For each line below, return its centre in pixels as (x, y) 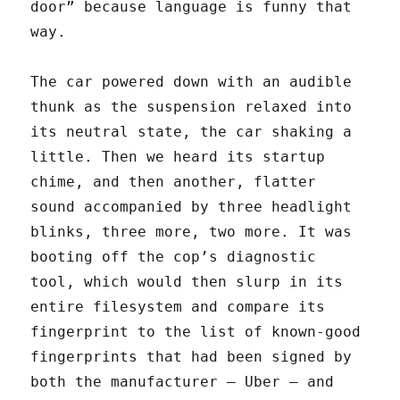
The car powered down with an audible (192, 82)
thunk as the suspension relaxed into (192, 107)
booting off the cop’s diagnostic (174, 257)
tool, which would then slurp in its (187, 282)
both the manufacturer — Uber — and (183, 382)
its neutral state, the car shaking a (192, 132)
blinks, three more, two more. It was (192, 232)
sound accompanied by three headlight (192, 207)
